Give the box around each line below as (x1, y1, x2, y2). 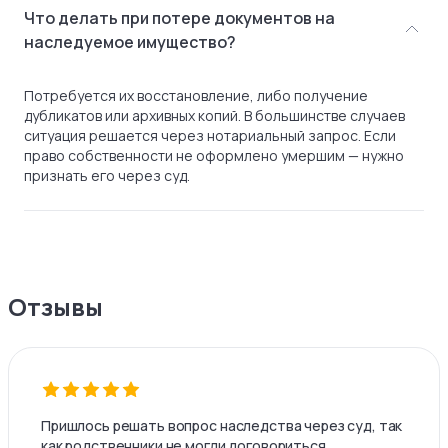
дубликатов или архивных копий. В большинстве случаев (24, 106, 405, 125)
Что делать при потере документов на (24, 7, 335, 29)
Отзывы (8, 290, 103, 323)
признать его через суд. (24, 166, 190, 185)
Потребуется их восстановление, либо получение (24, 86, 368, 105)
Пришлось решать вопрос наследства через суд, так (41, 416, 403, 435)
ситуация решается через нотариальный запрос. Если (24, 126, 396, 145)
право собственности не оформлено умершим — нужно (24, 146, 404, 165)
